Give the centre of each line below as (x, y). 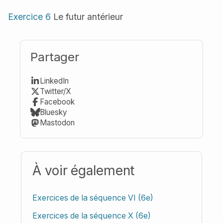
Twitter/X (56, 91)
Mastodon (57, 122)
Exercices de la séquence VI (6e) (93, 198)
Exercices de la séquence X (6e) (92, 216)
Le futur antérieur (87, 16)
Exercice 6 (29, 16)
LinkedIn (55, 81)
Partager (55, 57)
